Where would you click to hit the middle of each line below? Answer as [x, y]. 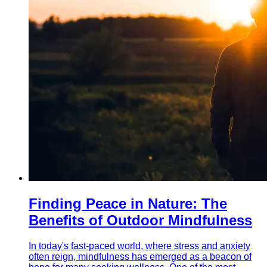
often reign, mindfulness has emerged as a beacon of [140, 256]
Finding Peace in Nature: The [128, 203]
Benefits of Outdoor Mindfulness [140, 220]
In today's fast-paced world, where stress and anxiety [139, 246]
